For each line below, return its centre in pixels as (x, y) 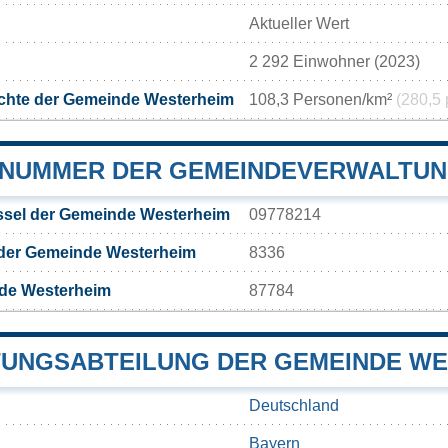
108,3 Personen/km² (322, 99)
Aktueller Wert (299, 23)
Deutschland (294, 405)
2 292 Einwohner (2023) (334, 61)
